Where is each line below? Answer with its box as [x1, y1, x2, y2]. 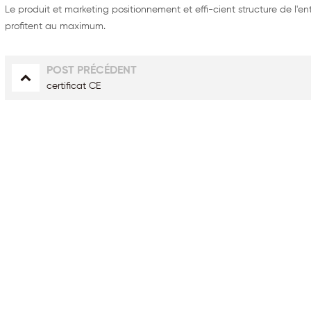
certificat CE [47, 81, 101, 91]
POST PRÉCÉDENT [47, 65, 137, 76]
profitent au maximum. [5, 21, 106, 31]
